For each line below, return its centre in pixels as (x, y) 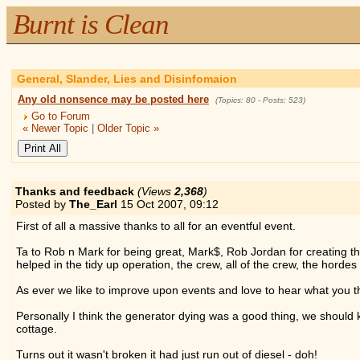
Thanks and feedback (74, 191)
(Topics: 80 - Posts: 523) (260, 100)
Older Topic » (129, 129)
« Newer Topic (56, 129)
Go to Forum (59, 117)
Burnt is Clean (91, 25)
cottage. (36, 328)
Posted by (42, 204)
